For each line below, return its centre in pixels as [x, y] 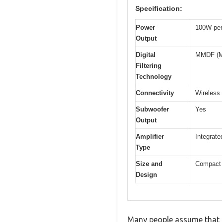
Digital [146, 55]
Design [146, 174]
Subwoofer [152, 109]
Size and [149, 164]
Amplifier [150, 136]
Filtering [149, 65]
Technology [154, 76]
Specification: [159, 8]
